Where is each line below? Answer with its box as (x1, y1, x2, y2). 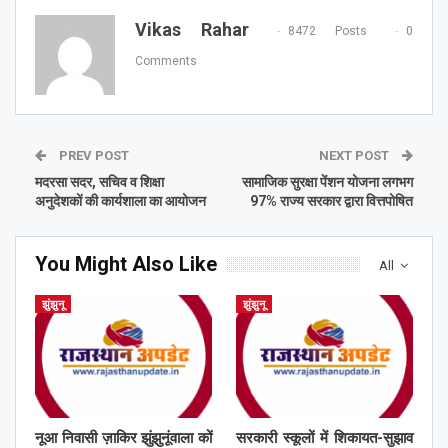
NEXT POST (319, 147, 392, 163)
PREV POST (56, 147, 129, 163)
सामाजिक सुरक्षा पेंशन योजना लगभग (242, 173, 413, 190)
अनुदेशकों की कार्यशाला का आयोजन (35, 192, 206, 209)
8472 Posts (288, 23, 367, 38)
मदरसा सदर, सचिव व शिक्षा (35, 173, 164, 190)
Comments (135, 53, 197, 68)
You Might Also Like (35, 251, 217, 276)
